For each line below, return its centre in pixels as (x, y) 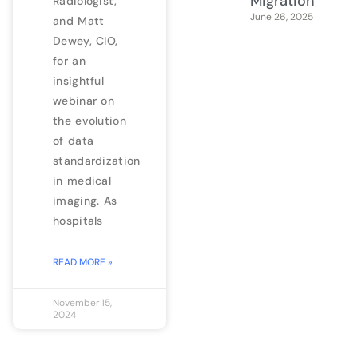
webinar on (84, 100)
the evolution (89, 120)
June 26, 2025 (281, 16)
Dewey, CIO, (86, 40)
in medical (82, 180)
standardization (97, 160)
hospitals (78, 220)
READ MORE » (83, 262)
